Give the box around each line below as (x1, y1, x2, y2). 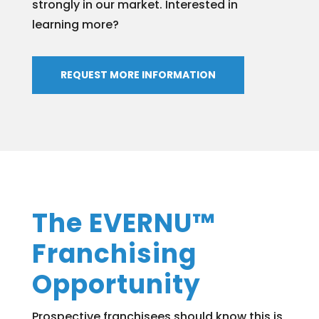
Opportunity (31, 266, 201, 303)
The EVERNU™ (31, 205, 216, 242)
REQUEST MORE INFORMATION (60, 68, 216, 83)
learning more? (31, 16, 119, 33)
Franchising (31, 236, 197, 273)
